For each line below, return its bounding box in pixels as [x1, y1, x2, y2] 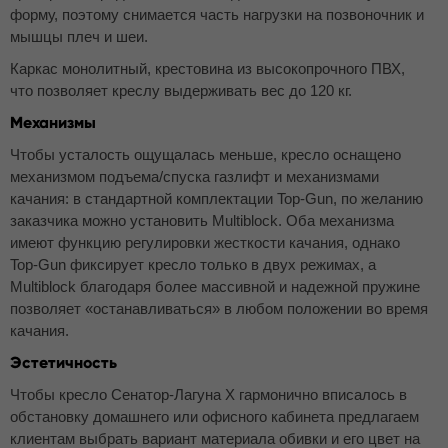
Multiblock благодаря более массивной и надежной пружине [10, 278, 420, 295]
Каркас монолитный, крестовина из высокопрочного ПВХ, [10, 60, 405, 77]
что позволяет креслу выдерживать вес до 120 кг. [10, 82, 352, 99]
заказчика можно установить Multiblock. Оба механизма [10, 212, 394, 229]
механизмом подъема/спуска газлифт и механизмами [10, 168, 379, 185]
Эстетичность [10, 353, 117, 372]
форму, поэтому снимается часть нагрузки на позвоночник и [10, 6, 424, 23]
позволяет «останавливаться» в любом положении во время [10, 300, 428, 317]
